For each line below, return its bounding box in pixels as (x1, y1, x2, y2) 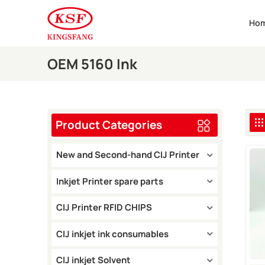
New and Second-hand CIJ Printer (56, 148, 200, 161)
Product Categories (55, 117, 162, 132)
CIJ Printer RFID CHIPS (56, 201, 153, 214)
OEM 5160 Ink (47, 54, 137, 73)
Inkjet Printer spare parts (56, 174, 164, 188)
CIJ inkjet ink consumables (56, 227, 169, 240)
